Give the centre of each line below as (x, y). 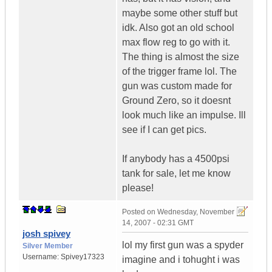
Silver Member (48, 246)
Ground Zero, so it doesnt (176, 101)
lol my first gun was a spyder (183, 245)
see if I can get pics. (164, 130)
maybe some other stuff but (180, 13)
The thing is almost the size (181, 57)
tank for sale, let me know (176, 174)
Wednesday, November (196, 212)
